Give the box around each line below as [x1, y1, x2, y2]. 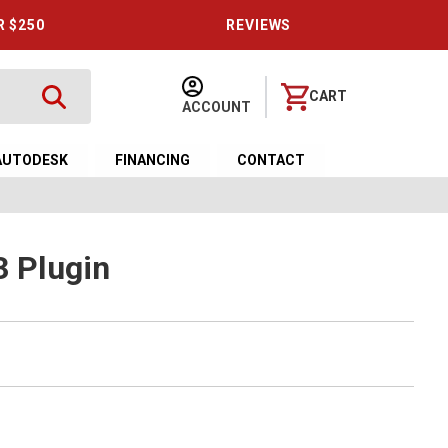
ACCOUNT [182, 98, 252, 115]
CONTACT [237, 152, 306, 168]
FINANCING [115, 152, 191, 168]
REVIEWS [226, 17, 292, 33]
